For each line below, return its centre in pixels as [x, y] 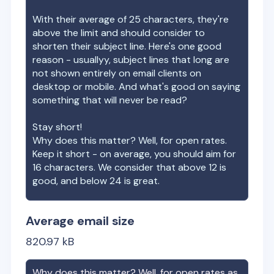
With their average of [81, 19]
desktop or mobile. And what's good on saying [137, 87]
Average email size [80, 221]
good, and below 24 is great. [96, 181]
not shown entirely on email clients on [117, 73]
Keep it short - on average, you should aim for [135, 154]
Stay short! [57, 127]
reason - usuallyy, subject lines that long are [131, 60]
